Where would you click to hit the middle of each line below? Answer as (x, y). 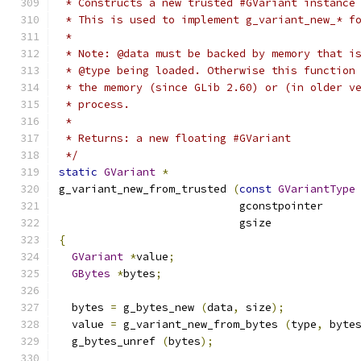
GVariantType (317, 189)
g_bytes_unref (110, 341)
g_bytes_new (159, 307)
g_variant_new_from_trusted (146, 189)
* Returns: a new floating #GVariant (175, 138)
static (78, 172)
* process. (94, 104)
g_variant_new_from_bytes (201, 324)
